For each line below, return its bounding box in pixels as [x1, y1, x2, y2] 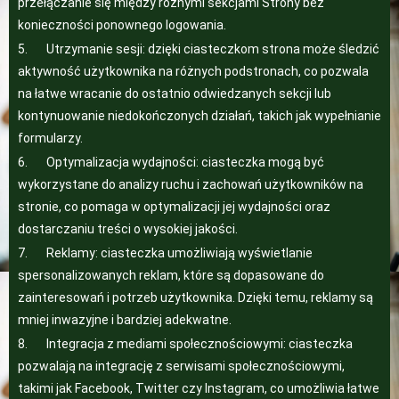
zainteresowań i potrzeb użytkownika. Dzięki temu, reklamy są [18, 290, 373, 305]
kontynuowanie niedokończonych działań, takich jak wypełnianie [18, 109, 381, 123]
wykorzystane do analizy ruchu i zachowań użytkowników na [18, 177, 363, 191]
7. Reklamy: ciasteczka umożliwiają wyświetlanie [18, 246, 313, 260]
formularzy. [18, 131, 83, 145]
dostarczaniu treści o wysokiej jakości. [18, 222, 238, 236]
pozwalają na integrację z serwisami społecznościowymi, [18, 359, 345, 373]
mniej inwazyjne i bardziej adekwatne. [18, 313, 232, 327]
